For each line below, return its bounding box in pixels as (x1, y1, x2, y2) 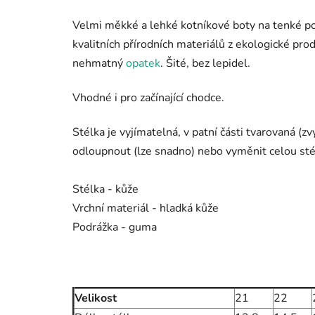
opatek (126, 55, 160, 71)
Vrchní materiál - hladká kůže (72, 200, 219, 216)
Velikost (75, 290, 120, 306)
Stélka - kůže (72, 181, 139, 197)
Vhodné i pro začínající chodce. (72, 89, 224, 105)
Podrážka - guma (72, 219, 157, 235)
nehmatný (72, 55, 126, 71)
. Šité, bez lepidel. (160, 55, 250, 71)
